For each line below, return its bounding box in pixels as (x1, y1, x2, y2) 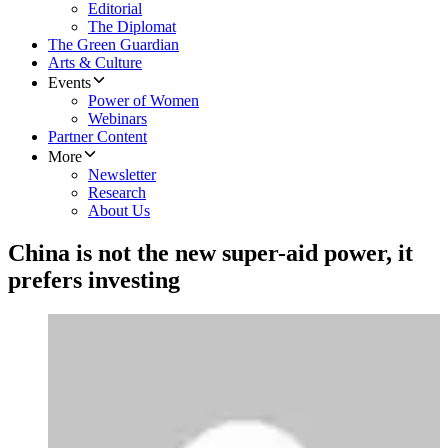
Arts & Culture (48, 54, 142, 72)
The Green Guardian (48, 36, 179, 54)
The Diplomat (88, 18, 176, 36)
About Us (88, 202, 150, 220)
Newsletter (88, 166, 156, 184)
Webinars (88, 110, 147, 128)
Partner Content (48, 128, 147, 146)
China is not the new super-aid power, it (8, 240, 413, 267)
